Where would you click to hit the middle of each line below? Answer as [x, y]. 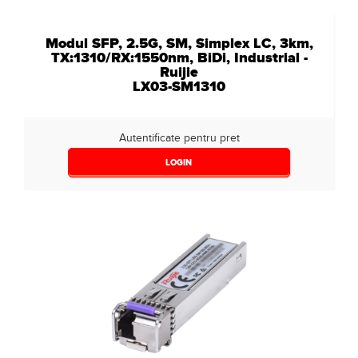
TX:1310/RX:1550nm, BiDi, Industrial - [179, 58]
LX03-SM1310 [179, 86]
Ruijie [179, 72]
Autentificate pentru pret [179, 138]
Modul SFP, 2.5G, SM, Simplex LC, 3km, [179, 43]
